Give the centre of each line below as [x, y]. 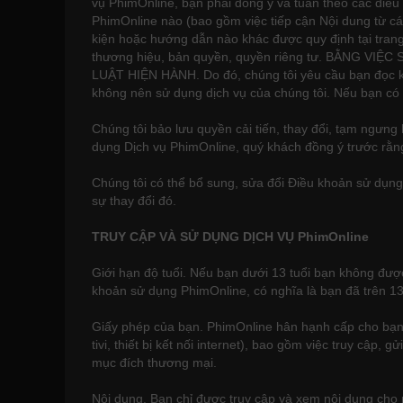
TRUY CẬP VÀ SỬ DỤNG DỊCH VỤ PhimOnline [230, 237]
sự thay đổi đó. [134, 201]
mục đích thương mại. [154, 363]
